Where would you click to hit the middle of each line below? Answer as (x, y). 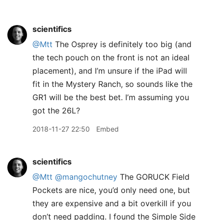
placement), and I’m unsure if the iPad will (110, 71)
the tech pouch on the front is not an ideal (111, 57)
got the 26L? (56, 110)
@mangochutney (86, 177)
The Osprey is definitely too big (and (122, 44)
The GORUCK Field (153, 177)
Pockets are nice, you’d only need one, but (111, 190)
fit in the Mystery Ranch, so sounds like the (112, 84)
